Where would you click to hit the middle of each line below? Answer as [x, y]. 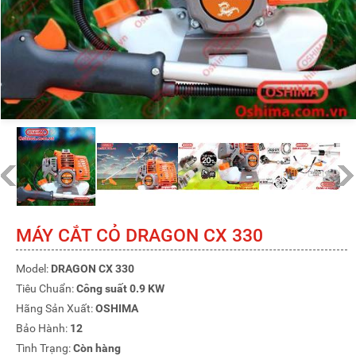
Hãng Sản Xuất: [56, 309]
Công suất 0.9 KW [120, 289]
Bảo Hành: [43, 329]
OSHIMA [117, 309]
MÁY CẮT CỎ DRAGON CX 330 [139, 236]
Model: [33, 269]
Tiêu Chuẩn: [46, 289]
